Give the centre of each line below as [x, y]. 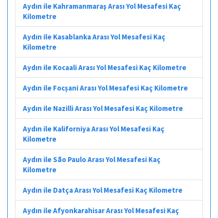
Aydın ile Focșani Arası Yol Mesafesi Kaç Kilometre [105, 88]
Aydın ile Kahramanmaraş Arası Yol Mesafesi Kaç [102, 6]
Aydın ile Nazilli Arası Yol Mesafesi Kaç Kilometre [103, 108]
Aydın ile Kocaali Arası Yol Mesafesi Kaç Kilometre [105, 67]
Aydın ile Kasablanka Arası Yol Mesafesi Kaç [94, 36]
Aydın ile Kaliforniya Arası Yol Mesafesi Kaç [94, 128]
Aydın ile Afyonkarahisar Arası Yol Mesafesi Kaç [101, 210]
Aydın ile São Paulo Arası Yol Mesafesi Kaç [92, 159]
